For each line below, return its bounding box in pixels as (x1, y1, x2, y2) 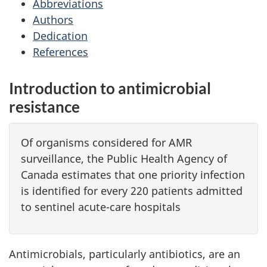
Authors (33, 12, 73, 27)
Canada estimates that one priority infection (21, 167, 245, 182)
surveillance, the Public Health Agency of (21, 151, 227, 166)
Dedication (33, 28, 88, 43)
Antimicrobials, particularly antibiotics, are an (9, 246, 240, 261)
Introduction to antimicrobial (9, 78, 211, 98)
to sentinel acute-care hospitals (21, 200, 181, 214)
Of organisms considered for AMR (21, 135, 192, 150)
